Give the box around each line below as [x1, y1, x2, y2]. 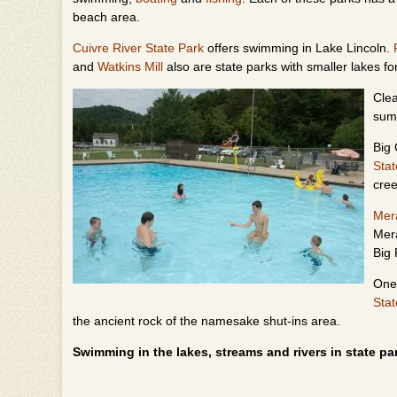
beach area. [73, 10, 140, 24]
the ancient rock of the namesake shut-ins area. [73, 314, 340, 328]
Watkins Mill [97, 59, 167, 74]
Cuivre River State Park [73, 41, 204, 55]
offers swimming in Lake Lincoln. [204, 41, 393, 55]
